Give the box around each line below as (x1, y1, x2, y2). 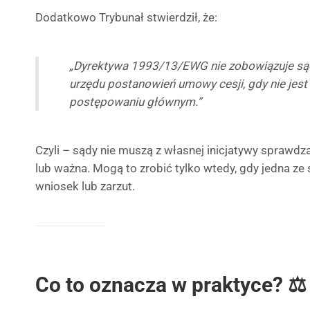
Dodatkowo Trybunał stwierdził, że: (35, 10, 217, 24)
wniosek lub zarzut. (35, 179, 135, 193)
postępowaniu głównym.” (69, 95, 201, 109)
